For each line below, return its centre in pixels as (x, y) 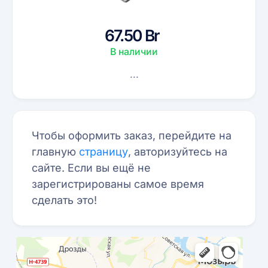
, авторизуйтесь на (178, 152)
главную (56, 152)
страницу (104, 152)
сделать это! (65, 200)
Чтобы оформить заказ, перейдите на (132, 136)
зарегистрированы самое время (118, 184)
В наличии (134, 52)
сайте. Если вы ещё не (92, 168)
